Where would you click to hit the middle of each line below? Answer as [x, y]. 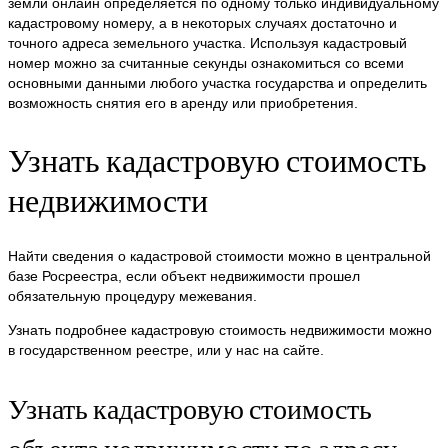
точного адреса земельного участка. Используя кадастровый [207, 43]
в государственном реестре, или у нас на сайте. [166, 350]
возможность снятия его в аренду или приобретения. [183, 103]
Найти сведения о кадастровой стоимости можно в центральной [219, 256]
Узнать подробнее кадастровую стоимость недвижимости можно [220, 330]
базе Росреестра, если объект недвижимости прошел [184, 276]
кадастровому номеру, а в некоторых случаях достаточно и [202, 23]
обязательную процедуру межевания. [132, 296]
